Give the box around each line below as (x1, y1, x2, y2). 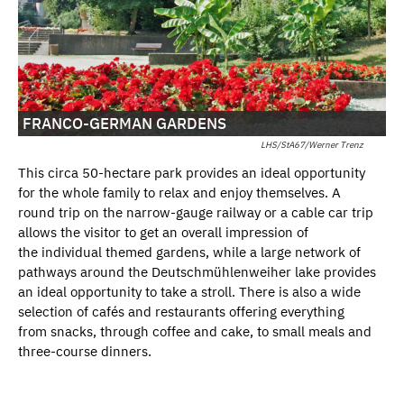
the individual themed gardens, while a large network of (18, 243, 361, 262)
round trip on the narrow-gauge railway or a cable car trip (18, 204, 373, 222)
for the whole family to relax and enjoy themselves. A (18, 184, 341, 202)
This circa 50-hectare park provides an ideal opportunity (18, 164, 365, 182)
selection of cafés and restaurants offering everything (18, 303, 344, 321)
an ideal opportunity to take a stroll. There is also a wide (18, 283, 361, 301)
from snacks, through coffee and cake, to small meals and (18, 323, 372, 341)
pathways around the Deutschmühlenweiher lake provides (18, 263, 376, 281)
